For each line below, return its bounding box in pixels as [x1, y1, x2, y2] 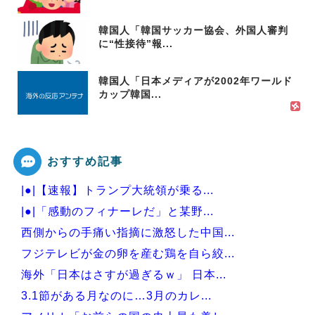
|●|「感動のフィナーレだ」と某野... [21, 205, 214, 217]
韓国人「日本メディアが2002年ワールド [98, 75, 292, 86]
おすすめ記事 [47, 154, 123, 168]
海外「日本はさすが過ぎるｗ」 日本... [21, 269, 226, 281]
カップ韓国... [98, 89, 162, 100]
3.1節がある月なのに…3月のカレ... [21, 290, 212, 302]
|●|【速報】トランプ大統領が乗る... [21, 184, 214, 196]
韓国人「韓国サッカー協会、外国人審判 [98, 25, 288, 36]
